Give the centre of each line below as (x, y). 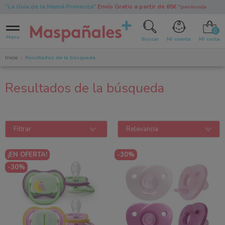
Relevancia (142, 129)
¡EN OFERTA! (27, 154)
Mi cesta (210, 39)
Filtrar (22, 129)
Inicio (11, 57)
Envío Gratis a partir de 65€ (137, 7)
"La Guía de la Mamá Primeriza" (50, 7)
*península (192, 7)
